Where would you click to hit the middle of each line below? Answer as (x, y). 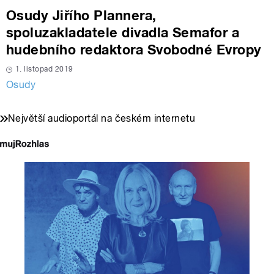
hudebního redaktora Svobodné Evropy (134, 49)
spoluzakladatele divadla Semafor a (123, 32)
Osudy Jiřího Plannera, (81, 15)
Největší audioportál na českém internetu (102, 118)
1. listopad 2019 (44, 69)
